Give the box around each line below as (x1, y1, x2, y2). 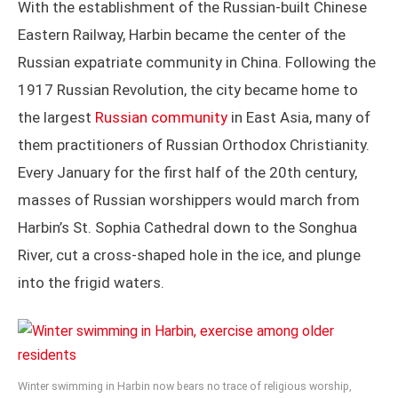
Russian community (95, 108, 227, 127)
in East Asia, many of (227, 108, 370, 127)
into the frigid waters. (18, 274, 164, 292)
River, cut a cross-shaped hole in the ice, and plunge (18, 246, 361, 265)
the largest (18, 108, 95, 127)
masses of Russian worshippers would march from (18, 191, 360, 210)
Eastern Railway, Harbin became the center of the (18, 26, 346, 44)
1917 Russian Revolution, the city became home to (18, 81, 358, 99)
